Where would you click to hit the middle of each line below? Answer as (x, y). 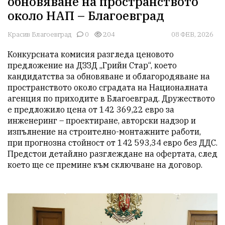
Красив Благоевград (39, 35)
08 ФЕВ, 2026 (192, 35)
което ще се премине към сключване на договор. (105, 165)
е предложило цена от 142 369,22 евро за (91, 110)
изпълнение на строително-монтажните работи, (104, 132)
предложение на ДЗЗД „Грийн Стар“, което (92, 66)
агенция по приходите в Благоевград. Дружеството (111, 99)
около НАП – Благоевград (86, 16)
